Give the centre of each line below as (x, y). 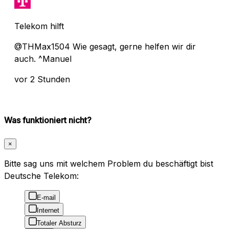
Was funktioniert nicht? (48, 120)
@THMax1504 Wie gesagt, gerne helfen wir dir (105, 46)
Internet (48, 211)
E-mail (46, 198)
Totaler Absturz (59, 223)
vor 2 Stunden (42, 79)
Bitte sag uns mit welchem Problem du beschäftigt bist (109, 164)
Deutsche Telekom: (41, 176)
